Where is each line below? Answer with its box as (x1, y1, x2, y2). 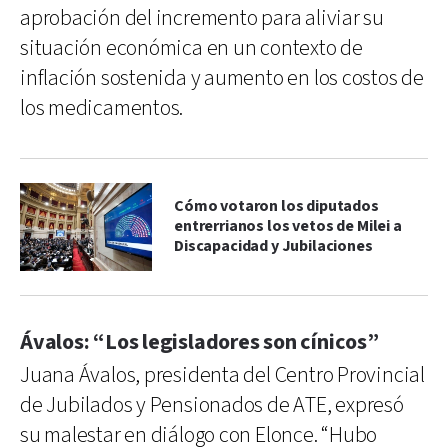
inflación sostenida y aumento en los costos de (20, 63, 424, 93)
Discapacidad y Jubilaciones (174, 235, 373, 257)
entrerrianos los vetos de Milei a (174, 215, 402, 237)
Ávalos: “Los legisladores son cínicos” (20, 327, 379, 357)
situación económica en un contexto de (20, 33, 363, 63)
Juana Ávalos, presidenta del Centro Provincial (20, 360, 425, 390)
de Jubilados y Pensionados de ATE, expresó (20, 390, 404, 420)
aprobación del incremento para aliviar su (20, 3, 384, 33)
